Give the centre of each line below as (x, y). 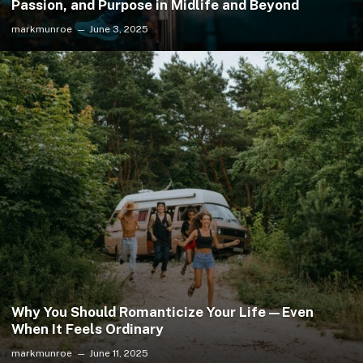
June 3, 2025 (119, 29)
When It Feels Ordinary (88, 329)
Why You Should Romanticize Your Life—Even (162, 312)
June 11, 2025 (119, 353)
